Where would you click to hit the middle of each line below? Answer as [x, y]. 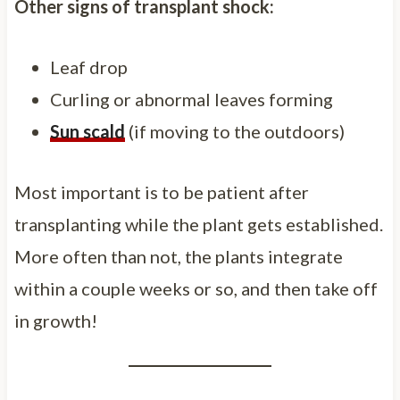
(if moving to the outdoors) [234, 131]
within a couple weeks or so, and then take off [196, 288]
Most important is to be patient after [161, 192]
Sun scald [87, 131]
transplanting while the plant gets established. [198, 224]
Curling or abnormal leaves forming [191, 99]
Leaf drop [88, 67]
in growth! [55, 320]
